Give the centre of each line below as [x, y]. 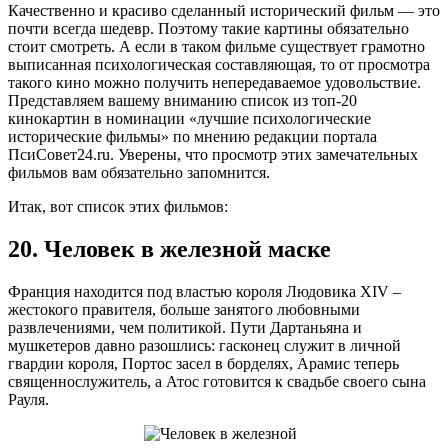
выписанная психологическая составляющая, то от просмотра [219, 64]
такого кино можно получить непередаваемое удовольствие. [214, 82]
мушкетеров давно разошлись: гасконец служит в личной [204, 345]
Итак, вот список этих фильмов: [118, 206]
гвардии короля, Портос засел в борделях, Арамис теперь [203, 363]
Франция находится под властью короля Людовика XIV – [204, 291]
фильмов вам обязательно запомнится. [139, 172]
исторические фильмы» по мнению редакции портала [192, 136]
